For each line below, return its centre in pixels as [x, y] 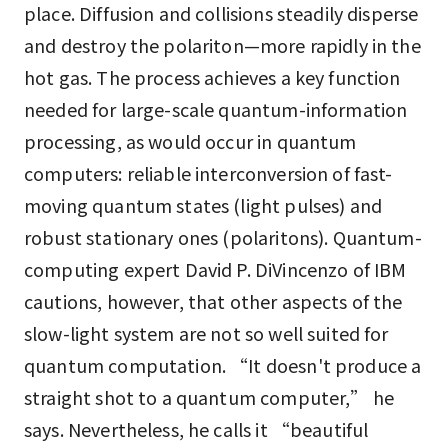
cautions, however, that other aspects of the [213, 301]
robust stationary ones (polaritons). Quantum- [223, 237]
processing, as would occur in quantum [190, 141]
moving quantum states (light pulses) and [203, 205]
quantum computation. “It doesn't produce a [223, 365]
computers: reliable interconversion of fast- [208, 173]
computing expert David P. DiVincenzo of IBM [215, 269]
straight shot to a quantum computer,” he [209, 397]
